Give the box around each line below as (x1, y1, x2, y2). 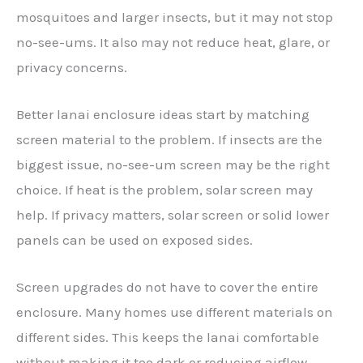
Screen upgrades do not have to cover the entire (16, 279, 318, 296)
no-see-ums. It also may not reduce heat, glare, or (16, 33, 330, 50)
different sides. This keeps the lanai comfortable (16, 329, 319, 346)
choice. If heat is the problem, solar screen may (16, 181, 313, 199)
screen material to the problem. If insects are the (16, 131, 322, 148)
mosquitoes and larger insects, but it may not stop (16, 8, 333, 25)
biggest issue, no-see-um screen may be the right (16, 156, 330, 173)
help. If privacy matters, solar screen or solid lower (16, 207, 329, 224)
